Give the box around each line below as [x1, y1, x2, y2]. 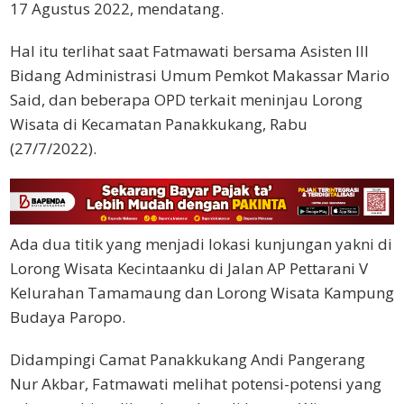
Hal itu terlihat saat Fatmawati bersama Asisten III [10, 40, 369, 61]
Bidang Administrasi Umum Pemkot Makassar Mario [10, 64, 390, 86]
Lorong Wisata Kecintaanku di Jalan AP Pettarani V [10, 257, 368, 279]
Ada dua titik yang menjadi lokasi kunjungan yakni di [10, 233, 392, 254]
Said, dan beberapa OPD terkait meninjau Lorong [10, 88, 363, 110]
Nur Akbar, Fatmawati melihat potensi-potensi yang [10, 372, 381, 394]
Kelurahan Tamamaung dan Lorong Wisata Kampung [10, 281, 394, 303]
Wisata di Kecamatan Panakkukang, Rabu [10, 113, 308, 134]
